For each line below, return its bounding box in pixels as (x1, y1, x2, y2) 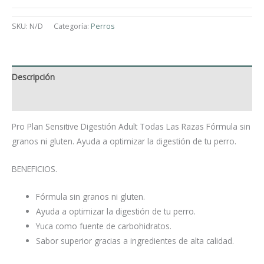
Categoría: (54, 21, 91, 32)
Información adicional (12, 94, 93, 105)
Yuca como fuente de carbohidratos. (36, 220, 172, 232)
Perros (91, 21, 114, 32)
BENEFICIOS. (12, 163, 57, 174)
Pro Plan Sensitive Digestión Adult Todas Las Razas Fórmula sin (12, 121, 250, 133)
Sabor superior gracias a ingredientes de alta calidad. (36, 235, 235, 246)
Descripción (12, 71, 55, 82)
